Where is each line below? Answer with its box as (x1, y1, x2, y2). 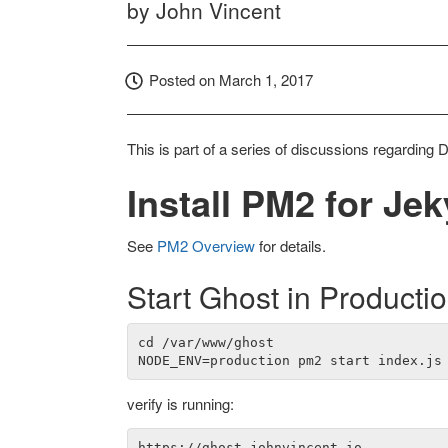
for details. (255, 235, 326, 256)
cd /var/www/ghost (137, 334, 274, 350)
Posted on (145, 69, 219, 90)
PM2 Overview (157, 235, 255, 256)
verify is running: (127, 393, 234, 414)
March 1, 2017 (219, 69, 313, 90)
